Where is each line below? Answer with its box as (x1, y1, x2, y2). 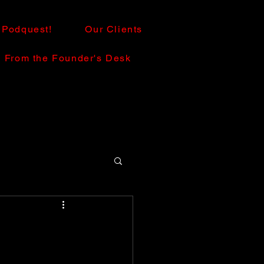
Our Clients (85, 24, 143, 35)
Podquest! (2, 24, 52, 35)
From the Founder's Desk (4, 52, 131, 64)
